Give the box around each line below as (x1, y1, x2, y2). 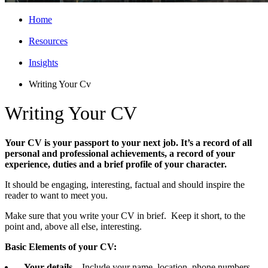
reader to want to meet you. (5, 190, 108, 200)
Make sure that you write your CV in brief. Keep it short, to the (5, 210, 245, 221)
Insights (29, 57, 58, 68)
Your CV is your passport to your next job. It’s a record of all (5, 137, 252, 148)
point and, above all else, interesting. (5, 221, 142, 232)
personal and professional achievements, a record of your (5, 148, 235, 159)
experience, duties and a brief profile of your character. (5, 159, 227, 169)
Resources (29, 36, 68, 46)
